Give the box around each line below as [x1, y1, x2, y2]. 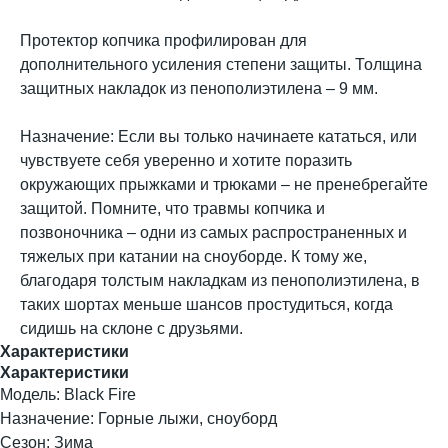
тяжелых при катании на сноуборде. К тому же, [20, 248, 367, 266]
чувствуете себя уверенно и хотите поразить [20, 152, 352, 170]
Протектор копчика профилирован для [20, 32, 307, 50]
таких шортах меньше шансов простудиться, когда [20, 296, 393, 314]
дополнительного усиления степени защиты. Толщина [20, 56, 422, 74]
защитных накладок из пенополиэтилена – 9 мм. [20, 80, 378, 98]
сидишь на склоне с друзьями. [20, 320, 243, 338]
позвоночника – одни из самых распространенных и [20, 224, 407, 242]
